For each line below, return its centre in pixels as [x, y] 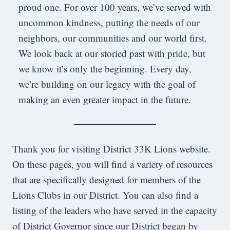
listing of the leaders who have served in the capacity [115, 210]
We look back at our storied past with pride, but [112, 53]
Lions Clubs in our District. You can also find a [105, 195]
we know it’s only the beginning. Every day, [105, 69]
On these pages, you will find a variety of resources [112, 164]
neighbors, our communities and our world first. [112, 38]
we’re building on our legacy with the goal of [107, 84]
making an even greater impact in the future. [104, 100]
